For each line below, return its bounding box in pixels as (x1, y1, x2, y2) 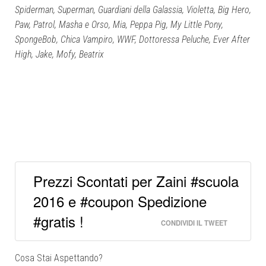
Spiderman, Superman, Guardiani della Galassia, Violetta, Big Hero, (15, 4, 251, 15)
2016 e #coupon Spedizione (33, 191, 207, 211)
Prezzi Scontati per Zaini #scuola (33, 170, 239, 191)
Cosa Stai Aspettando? (15, 252, 103, 264)
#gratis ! (33, 211, 84, 232)
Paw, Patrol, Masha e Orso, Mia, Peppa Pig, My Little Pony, (15, 19, 223, 30)
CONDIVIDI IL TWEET (161, 218, 227, 227)
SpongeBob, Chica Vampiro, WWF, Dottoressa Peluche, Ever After (15, 34, 250, 45)
